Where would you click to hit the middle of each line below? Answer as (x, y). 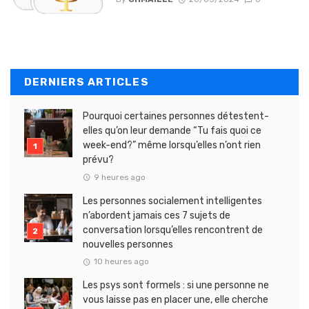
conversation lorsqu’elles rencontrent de (173, 230)
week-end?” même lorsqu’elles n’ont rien (172, 145)
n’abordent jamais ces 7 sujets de (157, 215)
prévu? (98, 159)
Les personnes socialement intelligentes (172, 201)
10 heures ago (121, 262)
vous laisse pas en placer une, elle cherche (176, 300)
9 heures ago (119, 177)
